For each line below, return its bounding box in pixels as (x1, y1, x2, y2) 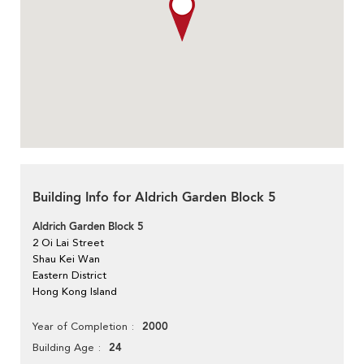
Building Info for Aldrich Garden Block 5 (32, 188, 275, 206)
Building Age (32, 340, 94, 353)
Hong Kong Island (32, 284, 117, 297)
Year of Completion (32, 319, 128, 332)
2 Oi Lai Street (32, 236, 104, 249)
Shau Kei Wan (32, 252, 100, 265)
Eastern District (32, 268, 106, 281)
